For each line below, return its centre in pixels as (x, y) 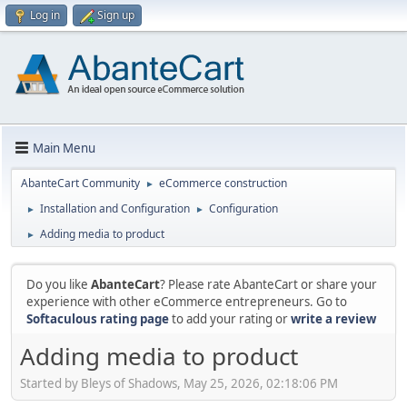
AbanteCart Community (80, 183)
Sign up (116, 15)
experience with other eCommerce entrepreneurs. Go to (187, 302)
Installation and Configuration (115, 208)
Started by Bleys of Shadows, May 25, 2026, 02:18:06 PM (179, 383)
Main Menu (64, 148)
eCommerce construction (223, 183)
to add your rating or (230, 319)
